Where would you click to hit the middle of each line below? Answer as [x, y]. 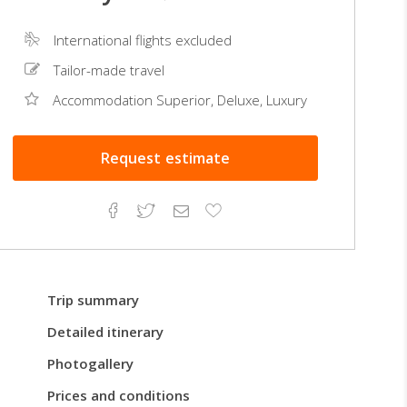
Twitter [177, 209]
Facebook [153, 209]
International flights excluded [142, 40]
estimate [198, 158]
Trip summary [93, 299]
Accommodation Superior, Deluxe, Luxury [179, 100]
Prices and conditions [118, 395]
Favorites [252, 240]
